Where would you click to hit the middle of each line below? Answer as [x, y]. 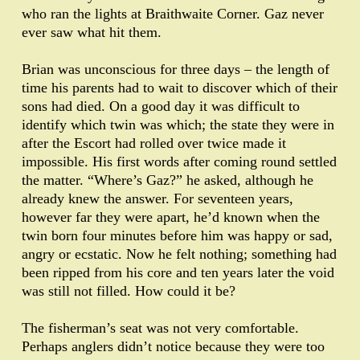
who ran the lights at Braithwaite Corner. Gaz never [173, 14]
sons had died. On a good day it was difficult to [161, 106]
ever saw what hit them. [92, 33]
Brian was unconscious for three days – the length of [176, 70]
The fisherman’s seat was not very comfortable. [160, 328]
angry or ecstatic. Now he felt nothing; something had [179, 254]
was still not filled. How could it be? [129, 291]
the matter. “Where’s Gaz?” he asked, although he [168, 180]
